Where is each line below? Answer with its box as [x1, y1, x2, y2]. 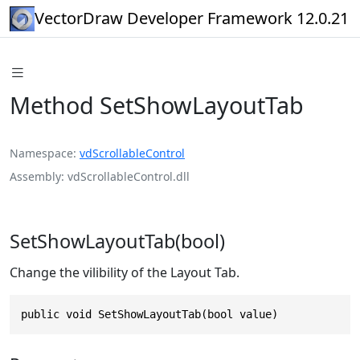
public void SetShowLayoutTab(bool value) [21, 307, 278, 321]
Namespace [10, 145, 73, 161]
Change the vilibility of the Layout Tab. [10, 263, 239, 281]
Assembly [10, 168, 61, 184]
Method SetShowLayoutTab [10, 88, 304, 121]
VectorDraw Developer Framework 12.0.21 [35, 7, 349, 29]
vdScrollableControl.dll [67, 168, 190, 184]
